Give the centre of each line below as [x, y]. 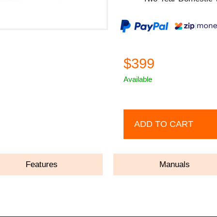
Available [138, 79]
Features [42, 164]
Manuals [175, 164]
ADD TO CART [164, 124]
